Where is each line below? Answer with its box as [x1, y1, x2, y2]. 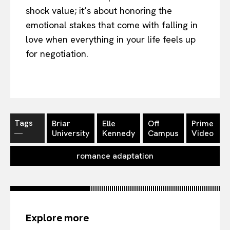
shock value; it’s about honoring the [26, 4, 172, 16]
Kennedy [102, 127, 135, 139]
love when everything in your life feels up [26, 33, 196, 45]
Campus [147, 127, 179, 139]
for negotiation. [26, 47, 88, 60]
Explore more [26, 209, 89, 225]
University [51, 127, 89, 139]
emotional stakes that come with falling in [26, 18, 198, 31]
